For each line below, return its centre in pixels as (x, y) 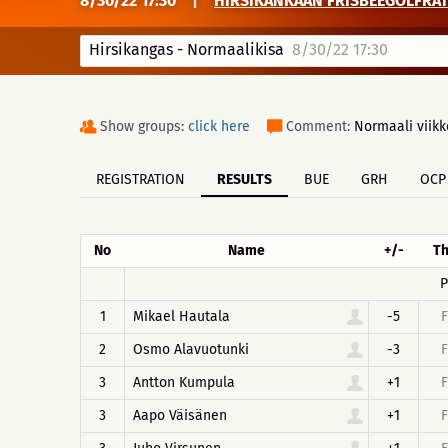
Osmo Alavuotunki (191, 349)
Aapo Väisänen (180, 415)
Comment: (320, 126)
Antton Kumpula (184, 382)
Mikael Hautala (181, 316)
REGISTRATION (140, 179)
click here (219, 126)
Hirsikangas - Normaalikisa (186, 49)
